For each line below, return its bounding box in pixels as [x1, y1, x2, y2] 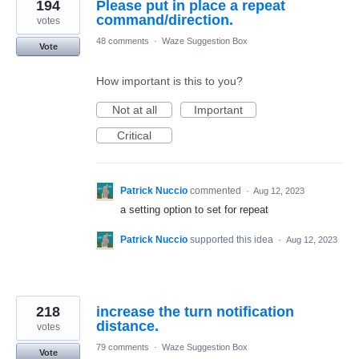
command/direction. [96, 11, 233, 28]
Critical [117, 128, 151, 142]
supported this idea [190, 233, 276, 245]
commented [190, 184, 244, 196]
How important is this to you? [96, 74, 243, 87]
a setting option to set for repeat [120, 203, 268, 216]
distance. [96, 317, 159, 334]
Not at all [111, 103, 157, 116]
